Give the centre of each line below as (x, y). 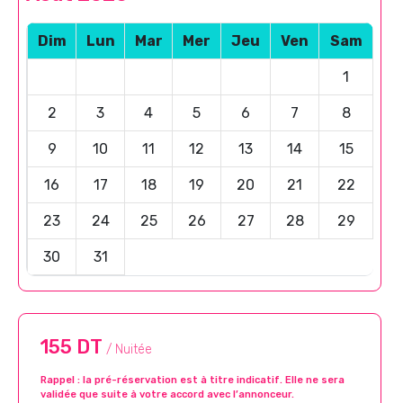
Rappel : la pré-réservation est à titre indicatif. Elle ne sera (193, 380)
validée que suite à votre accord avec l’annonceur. (167, 394)
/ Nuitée (129, 349)
